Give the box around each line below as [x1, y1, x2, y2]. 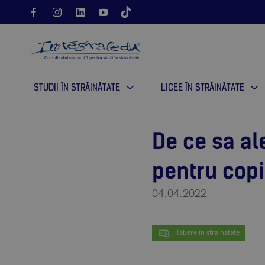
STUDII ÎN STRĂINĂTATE [33, 82, 120, 93]
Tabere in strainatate [176, 228, 240, 237]
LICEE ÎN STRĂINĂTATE [160, 82, 244, 93]
